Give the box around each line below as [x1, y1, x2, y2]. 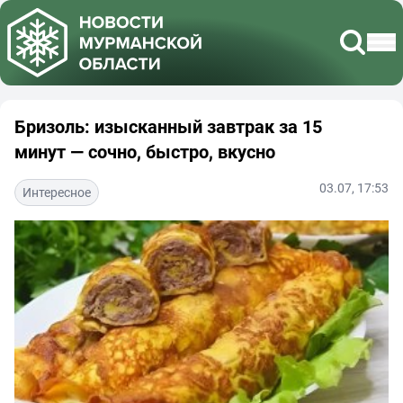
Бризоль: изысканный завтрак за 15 [14, 113, 322, 139]
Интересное [22, 183, 91, 201]
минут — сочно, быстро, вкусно [14, 139, 275, 164]
